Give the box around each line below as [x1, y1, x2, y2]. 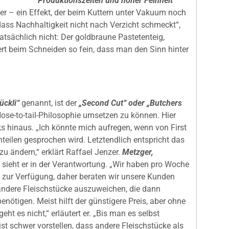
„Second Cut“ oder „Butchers [79, 98, 182, 108]
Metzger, [122, 147, 153, 157]
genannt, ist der [19, 98, 79, 108]
